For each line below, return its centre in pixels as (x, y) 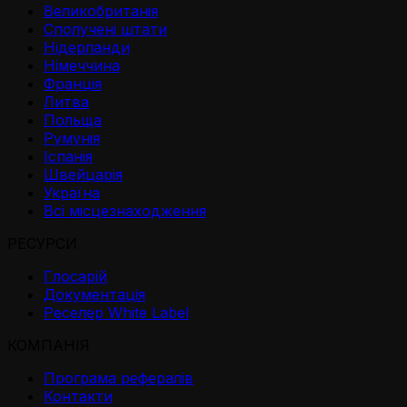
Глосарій (75, 276)
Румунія (72, 138)
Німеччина (82, 65)
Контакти (78, 396)
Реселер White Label (116, 312)
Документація (94, 294)
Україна (72, 192)
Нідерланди (87, 47)
